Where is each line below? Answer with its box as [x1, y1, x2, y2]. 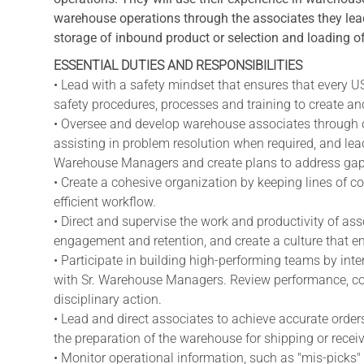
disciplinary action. [54, 291, 162, 307]
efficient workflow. [54, 193, 156, 210]
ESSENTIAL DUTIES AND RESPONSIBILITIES [54, 57, 302, 73]
